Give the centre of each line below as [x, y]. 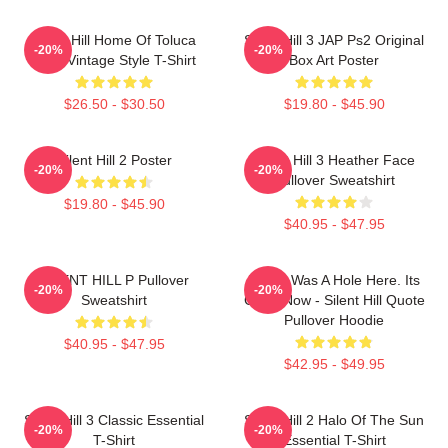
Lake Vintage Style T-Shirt [114, 59]
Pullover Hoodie [334, 319]
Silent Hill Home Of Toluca [114, 39]
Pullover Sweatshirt [334, 179]
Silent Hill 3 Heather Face [334, 159]
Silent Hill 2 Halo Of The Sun [334, 419]
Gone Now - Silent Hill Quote [334, 299]
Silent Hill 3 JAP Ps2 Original [334, 39]
